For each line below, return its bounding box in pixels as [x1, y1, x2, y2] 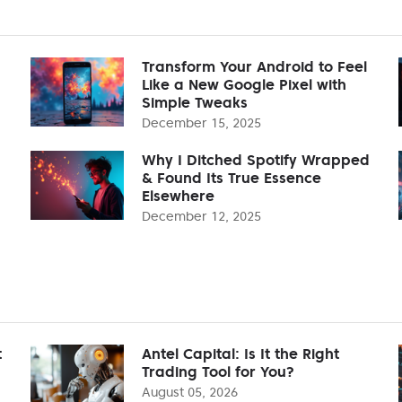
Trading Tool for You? [142, 362, 294, 380]
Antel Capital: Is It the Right [142, 344, 339, 363]
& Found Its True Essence [142, 168, 321, 187]
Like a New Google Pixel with [142, 74, 346, 93]
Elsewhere [142, 186, 214, 205]
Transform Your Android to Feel [142, 57, 367, 75]
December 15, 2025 [142, 114, 261, 131]
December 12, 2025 [142, 207, 261, 224]
